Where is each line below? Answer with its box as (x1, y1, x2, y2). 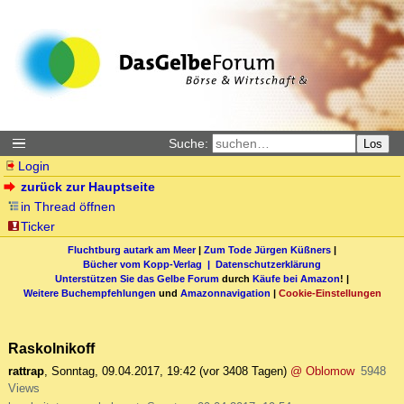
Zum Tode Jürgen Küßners (204, 243, 331, 255)
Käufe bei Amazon (252, 272, 340, 284)
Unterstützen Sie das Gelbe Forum (55, 272, 219, 284)
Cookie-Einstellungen (278, 287, 381, 298)
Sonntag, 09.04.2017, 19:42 (51, 364, 196, 379)
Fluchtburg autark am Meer (68, 243, 196, 255)
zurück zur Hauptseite (21, 179, 156, 194)
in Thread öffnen (21, 199, 116, 214)
